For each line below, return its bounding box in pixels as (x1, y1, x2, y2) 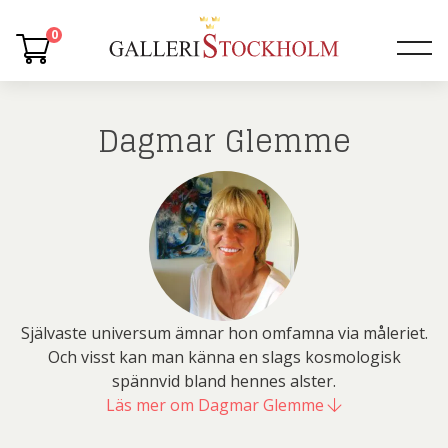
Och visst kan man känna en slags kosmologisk (47, 346, 401, 368)
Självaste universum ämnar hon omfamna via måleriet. (20, 322, 428, 344)
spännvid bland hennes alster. (112, 370, 336, 392)
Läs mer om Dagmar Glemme (106, 394, 328, 416)
